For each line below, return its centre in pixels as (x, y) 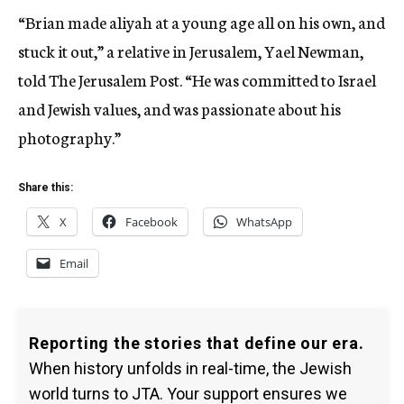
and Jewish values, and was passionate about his (179, 108)
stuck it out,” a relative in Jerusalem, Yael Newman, (191, 50)
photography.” (69, 137)
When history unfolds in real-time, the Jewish (190, 368)
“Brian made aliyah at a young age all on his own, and (202, 22)
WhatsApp (264, 222)
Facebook (151, 222)
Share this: (46, 188)
